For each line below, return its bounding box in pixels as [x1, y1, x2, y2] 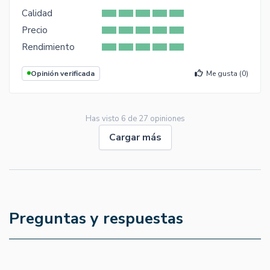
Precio [22, 24, 48, 36]
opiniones [148, 113, 185, 124]
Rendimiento [22, 40, 75, 53]
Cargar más [108, 130, 162, 144]
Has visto [85, 113, 121, 124]
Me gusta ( [206, 68, 242, 78]
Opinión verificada [31, 68, 95, 78]
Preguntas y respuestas [9, 207, 183, 229]
